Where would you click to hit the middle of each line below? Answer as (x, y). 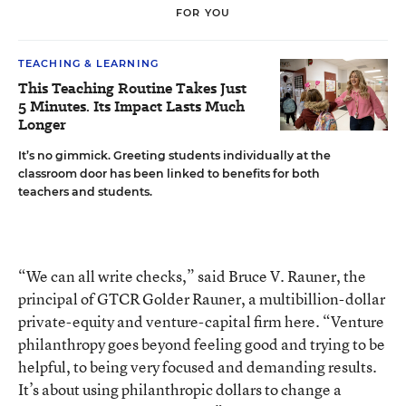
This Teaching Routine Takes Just (132, 88)
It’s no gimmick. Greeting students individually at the (174, 155)
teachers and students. (85, 191)
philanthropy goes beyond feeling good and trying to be (202, 343)
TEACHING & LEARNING (88, 63)
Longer (42, 124)
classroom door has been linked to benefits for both (169, 173)
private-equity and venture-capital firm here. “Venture (201, 321)
